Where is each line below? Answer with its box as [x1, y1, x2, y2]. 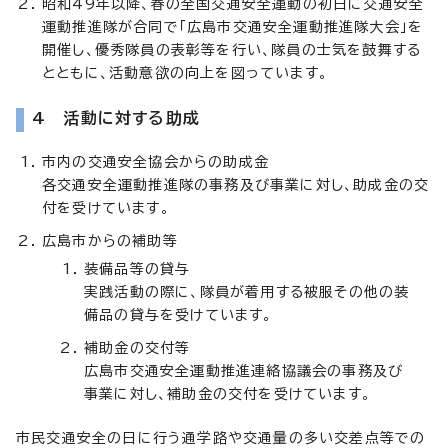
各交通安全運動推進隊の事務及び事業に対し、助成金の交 [42, 177, 430, 192]
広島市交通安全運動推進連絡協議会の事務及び [84, 363, 404, 378]
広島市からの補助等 [42, 233, 178, 248]
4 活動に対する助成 [32, 109, 200, 126]
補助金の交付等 [84, 340, 191, 355]
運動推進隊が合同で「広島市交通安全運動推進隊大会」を [42, 19, 424, 34]
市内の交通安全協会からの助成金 [42, 154, 269, 169]
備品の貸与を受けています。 [84, 307, 273, 322]
